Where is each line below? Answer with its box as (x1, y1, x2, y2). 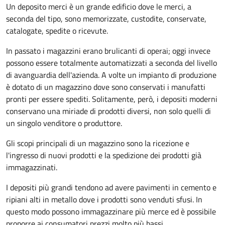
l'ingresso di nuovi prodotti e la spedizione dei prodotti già (6, 149, 201, 162)
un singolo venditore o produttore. (6, 117, 122, 130)
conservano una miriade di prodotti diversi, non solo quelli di (6, 105, 211, 118)
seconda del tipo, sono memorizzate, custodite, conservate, (6, 13, 206, 25)
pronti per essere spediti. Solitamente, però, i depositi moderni (6, 93, 217, 105)
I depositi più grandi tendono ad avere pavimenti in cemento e (6, 181, 216, 194)
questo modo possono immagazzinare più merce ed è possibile (6, 205, 216, 218)
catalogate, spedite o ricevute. (6, 25, 108, 37)
